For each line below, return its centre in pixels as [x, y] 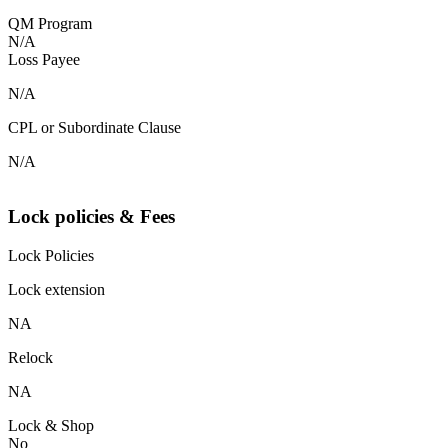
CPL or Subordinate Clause [94, 128]
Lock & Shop [51, 425]
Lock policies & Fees [91, 217]
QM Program [50, 24]
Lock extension [56, 289]
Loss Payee [44, 60]
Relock [30, 357]
